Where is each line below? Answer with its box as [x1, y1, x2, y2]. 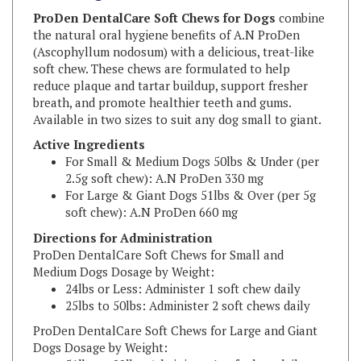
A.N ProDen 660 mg [130, 179, 238, 195]
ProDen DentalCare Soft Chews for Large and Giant [33, 297, 317, 313]
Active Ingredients [33, 111, 145, 127]
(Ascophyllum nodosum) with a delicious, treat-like [33, 18, 314, 35]
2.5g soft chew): [65, 145, 156, 161]
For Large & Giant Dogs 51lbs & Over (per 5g [65, 162, 316, 178]
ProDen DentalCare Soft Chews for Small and [33, 221, 284, 238]
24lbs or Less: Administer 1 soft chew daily [65, 255, 301, 272]
